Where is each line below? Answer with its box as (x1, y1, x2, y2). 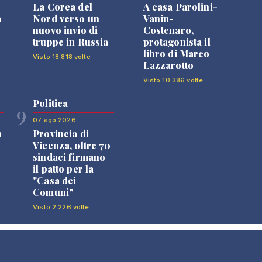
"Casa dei (33, 174, 77, 187)
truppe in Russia (33, 35, 109, 48)
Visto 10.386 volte (143, 75, 204, 84)
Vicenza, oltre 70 (33, 139, 111, 151)
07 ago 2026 (33, 115, 76, 124)
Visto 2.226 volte (33, 202, 89, 211)
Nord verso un (33, 12, 99, 25)
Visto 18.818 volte (33, 52, 91, 61)
